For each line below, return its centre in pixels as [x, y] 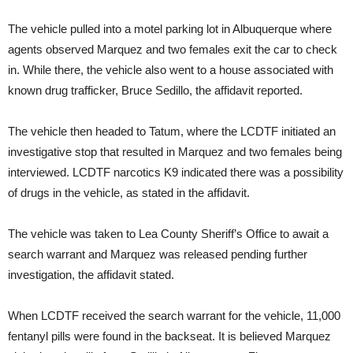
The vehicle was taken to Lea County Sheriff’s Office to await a [168, 234]
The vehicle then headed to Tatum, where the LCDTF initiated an [172, 132]
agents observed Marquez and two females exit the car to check [173, 50]
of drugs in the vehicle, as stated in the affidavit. [129, 193]
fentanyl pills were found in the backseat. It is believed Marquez [169, 336]
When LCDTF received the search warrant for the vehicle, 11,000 [174, 316]
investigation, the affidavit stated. [91, 275]
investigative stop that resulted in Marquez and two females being [175, 152]
